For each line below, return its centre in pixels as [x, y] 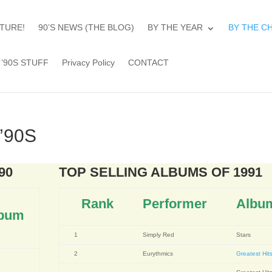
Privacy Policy [89, 63]
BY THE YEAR [175, 27]
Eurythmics [158, 253]
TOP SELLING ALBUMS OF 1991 [161, 172]
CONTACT [149, 63]
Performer [175, 204]
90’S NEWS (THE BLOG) [87, 27]
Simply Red [159, 235]
